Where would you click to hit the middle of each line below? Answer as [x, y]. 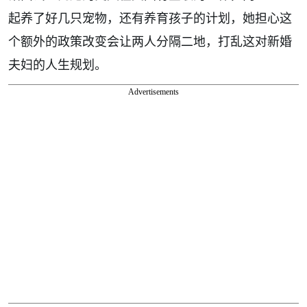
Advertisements [153, 91]
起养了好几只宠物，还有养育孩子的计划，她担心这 [150, 17]
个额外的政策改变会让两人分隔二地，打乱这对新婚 [150, 41]
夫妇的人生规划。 [58, 64]
